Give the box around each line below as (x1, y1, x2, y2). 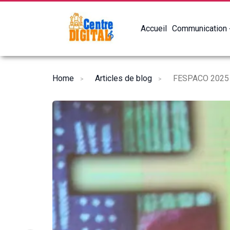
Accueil (140, 24, 167, 34)
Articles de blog (95, 73, 152, 83)
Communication (171, 24, 227, 34)
